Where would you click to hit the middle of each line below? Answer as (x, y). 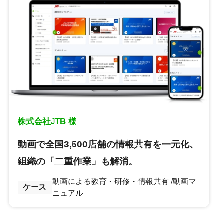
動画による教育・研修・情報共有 (110, 181)
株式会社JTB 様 (47, 121)
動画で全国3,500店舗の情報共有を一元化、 (108, 144)
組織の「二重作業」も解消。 (77, 161)
